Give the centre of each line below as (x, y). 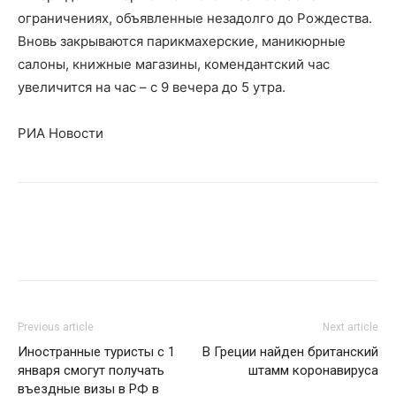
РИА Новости (61, 133)
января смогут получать (91, 371)
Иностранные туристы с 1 (96, 352)
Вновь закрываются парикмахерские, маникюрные (182, 42)
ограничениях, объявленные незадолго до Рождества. (195, 19)
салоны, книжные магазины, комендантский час (174, 65)
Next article (350, 327)
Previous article (56, 327)
